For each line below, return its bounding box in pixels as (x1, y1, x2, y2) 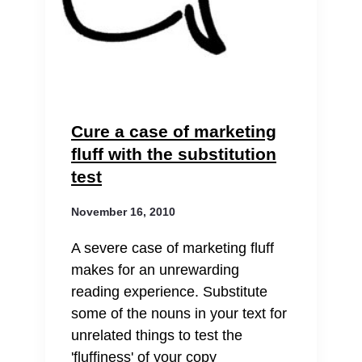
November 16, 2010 (71, 205, 175, 218)
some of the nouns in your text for (71, 305, 287, 322)
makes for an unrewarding (71, 262, 239, 278)
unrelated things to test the (71, 327, 242, 343)
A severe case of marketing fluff (71, 240, 274, 256)
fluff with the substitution (71, 145, 276, 163)
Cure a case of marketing (71, 122, 276, 141)
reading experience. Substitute (71, 284, 267, 300)
